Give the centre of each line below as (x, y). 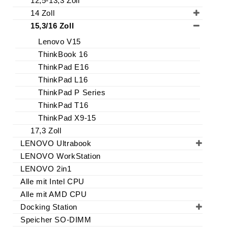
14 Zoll (43, 13)
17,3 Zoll (46, 131)
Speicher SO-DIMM (56, 220)
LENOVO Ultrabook (56, 144)
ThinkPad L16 (63, 80)
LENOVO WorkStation (61, 156)
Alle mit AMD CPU (54, 194)
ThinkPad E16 (64, 67)
